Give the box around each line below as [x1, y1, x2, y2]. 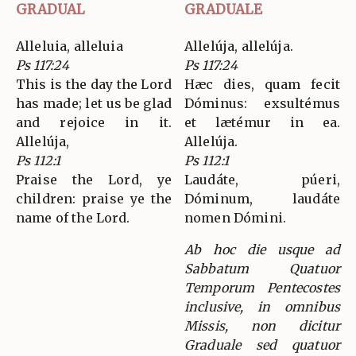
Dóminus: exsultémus [184, 95, 340, 111]
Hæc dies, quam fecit [184, 75, 340, 92]
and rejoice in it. [16, 114, 172, 130]
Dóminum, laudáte [184, 190, 340, 207]
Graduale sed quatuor [184, 336, 340, 353]
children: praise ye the [16, 190, 172, 207]
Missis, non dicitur [184, 317, 340, 334]
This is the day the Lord [16, 75, 172, 92]
